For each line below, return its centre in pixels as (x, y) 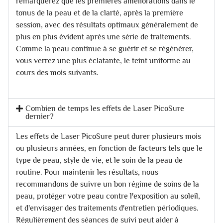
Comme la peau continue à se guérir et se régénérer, (105, 49)
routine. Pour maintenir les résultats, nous (87, 172)
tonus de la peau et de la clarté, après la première (100, 13)
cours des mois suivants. (57, 72)
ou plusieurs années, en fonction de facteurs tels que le (109, 148)
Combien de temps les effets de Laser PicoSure (105, 108)
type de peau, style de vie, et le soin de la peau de (99, 160)
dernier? (40, 116)
